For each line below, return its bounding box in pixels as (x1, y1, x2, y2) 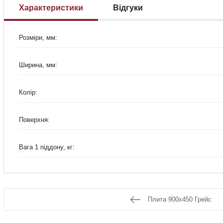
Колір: (19, 89, 37, 96)
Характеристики (19, 3, 83, 12)
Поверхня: (19, 116, 50, 123)
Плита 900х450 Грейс (148, 196, 212, 203)
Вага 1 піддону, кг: (19, 143, 75, 151)
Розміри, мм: (19, 34, 57, 41)
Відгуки (113, 3, 143, 12)
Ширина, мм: (19, 61, 57, 69)
